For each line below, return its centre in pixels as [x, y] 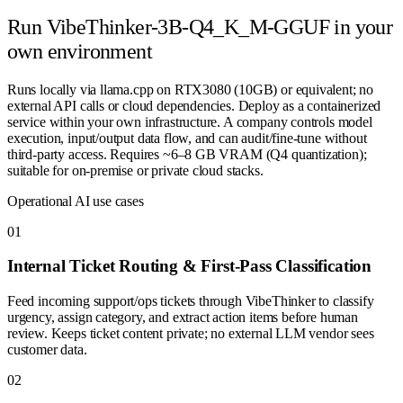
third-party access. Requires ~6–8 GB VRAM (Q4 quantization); [187, 154]
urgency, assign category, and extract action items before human [183, 318]
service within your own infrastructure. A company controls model [190, 121]
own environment [80, 51]
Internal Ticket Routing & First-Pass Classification [190, 266]
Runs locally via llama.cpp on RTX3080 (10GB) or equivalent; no [191, 89]
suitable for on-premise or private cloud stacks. [135, 170]
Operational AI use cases [76, 201]
